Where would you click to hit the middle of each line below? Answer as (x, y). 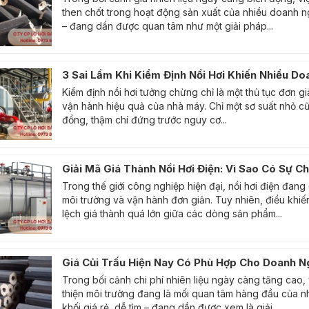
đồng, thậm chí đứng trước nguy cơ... (144, 120)
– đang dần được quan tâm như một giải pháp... (168, 26)
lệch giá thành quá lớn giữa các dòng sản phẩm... (172, 213)
